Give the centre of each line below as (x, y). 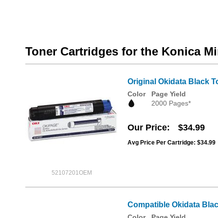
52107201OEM (72, 173)
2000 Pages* (171, 103)
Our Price (147, 128)
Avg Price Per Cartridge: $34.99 (172, 143)
